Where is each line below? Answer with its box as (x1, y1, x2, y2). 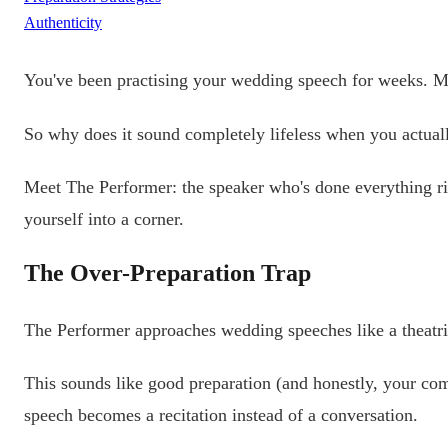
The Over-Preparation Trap (24, 259, 311, 286)
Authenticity (24, 14, 102, 31)
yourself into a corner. (24, 209, 184, 230)
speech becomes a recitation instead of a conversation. (24, 405, 418, 426)
